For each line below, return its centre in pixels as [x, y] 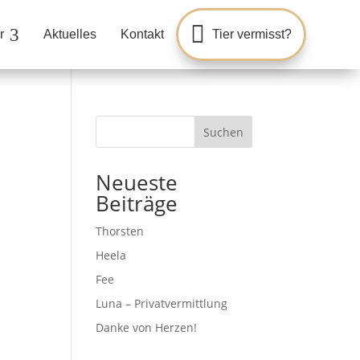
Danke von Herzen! [147, 327]
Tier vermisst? [252, 34]
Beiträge [137, 203]
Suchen [223, 132]
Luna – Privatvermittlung [162, 303]
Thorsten [120, 231]
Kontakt [142, 34]
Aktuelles [70, 34]
